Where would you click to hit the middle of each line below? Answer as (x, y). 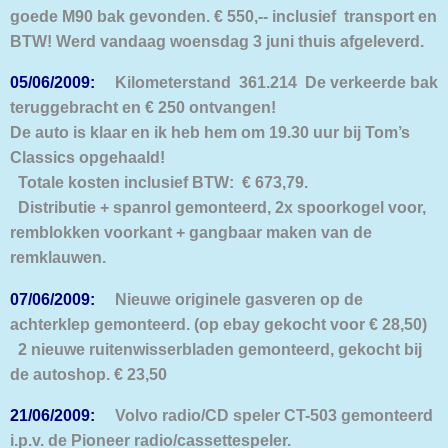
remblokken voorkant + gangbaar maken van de (191, 232)
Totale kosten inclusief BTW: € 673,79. (159, 182)
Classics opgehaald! (87, 157)
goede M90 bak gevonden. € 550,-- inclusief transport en (223, 16)
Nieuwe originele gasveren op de (229, 298)
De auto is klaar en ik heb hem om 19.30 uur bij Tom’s (210, 132)
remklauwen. (58, 257)
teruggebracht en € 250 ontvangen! (143, 107)
